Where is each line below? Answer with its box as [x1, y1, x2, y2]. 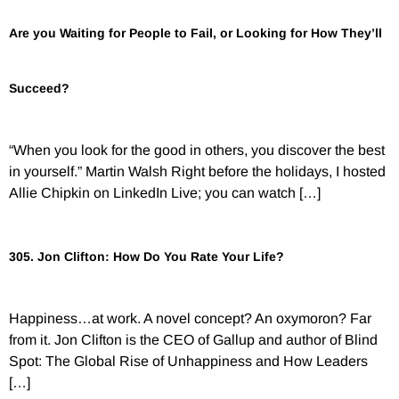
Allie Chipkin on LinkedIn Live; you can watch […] [9, 185, 321, 201]
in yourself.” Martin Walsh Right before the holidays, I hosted [9, 164, 386, 180]
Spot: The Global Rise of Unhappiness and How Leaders [9, 353, 368, 369]
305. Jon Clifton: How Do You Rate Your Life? [9, 248, 284, 264]
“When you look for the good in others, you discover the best [9, 142, 385, 159]
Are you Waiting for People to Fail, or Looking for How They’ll [9, 26, 382, 41]
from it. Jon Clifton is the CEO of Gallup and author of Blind [9, 331, 378, 347]
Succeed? [9, 81, 69, 96]
